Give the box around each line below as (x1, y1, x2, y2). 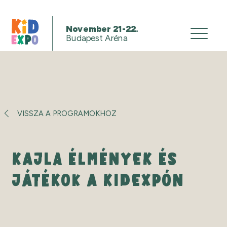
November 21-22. (66, 23, 139, 34)
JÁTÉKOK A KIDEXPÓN (11, 168, 184, 192)
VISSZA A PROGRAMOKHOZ (17, 109, 117, 118)
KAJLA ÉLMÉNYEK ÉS (11, 147, 178, 170)
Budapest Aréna (66, 33, 128, 44)
